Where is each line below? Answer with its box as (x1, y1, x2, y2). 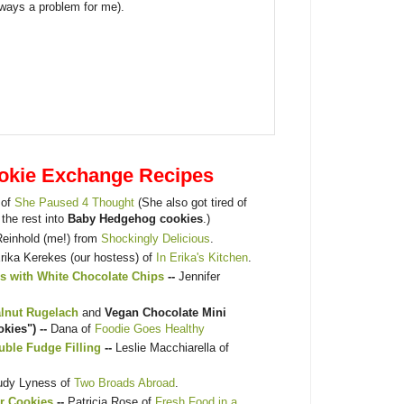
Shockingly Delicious (101, 231, 210, 245)
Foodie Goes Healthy (95, 321, 205, 335)
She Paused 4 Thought (14, 196, 134, 210)
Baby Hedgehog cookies (68, 212, 203, 226)
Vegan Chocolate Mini (105, 305, 226, 319)
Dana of (50, 321, 95, 335)
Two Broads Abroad (74, 376, 175, 390)
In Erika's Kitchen (156, 250, 248, 264)
